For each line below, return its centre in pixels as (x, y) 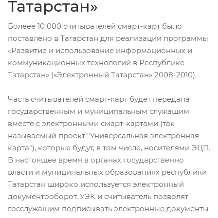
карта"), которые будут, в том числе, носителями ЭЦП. (109, 148)
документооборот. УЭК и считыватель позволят (98, 196)
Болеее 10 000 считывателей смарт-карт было (95, 26)
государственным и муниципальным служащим (99, 111)
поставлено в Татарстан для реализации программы (108, 38)
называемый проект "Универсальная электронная (103, 136)
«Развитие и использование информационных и (100, 50)
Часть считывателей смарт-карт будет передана (99, 99)
